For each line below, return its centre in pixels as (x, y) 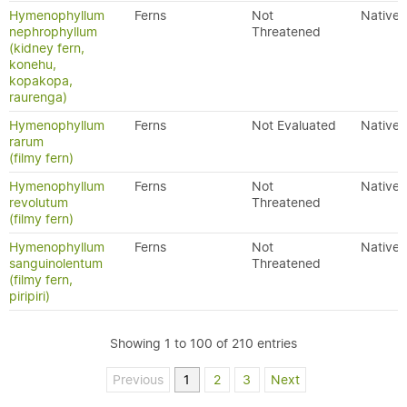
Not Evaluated (294, 125)
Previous (138, 380)
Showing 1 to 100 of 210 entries (203, 343)
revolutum (39, 203)
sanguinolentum (56, 263)
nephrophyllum (53, 32)
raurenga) (38, 97)
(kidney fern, (47, 48)
